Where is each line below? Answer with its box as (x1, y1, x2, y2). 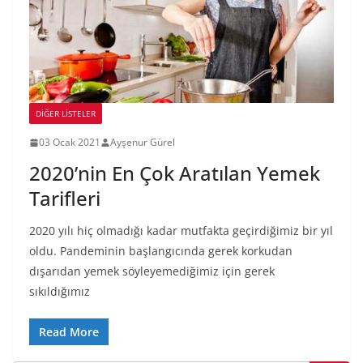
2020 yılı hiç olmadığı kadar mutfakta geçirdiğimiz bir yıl (29, 223, 333, 239)
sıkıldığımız (29, 284, 90, 300)
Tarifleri (29, 185, 100, 212)
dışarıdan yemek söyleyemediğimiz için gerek (29, 263, 275, 280)
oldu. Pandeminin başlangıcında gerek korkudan (29, 243, 293, 259)
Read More (39, 324, 99, 340)
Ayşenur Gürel (110, 135, 175, 150)
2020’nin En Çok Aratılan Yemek (29, 160, 320, 187)
